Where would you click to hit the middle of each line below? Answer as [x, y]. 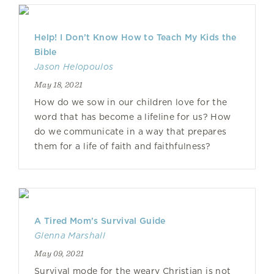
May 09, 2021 [59, 253]
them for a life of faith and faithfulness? [123, 146]
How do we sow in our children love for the [131, 102]
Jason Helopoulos [74, 67]
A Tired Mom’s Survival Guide [100, 221]
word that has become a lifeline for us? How [133, 117]
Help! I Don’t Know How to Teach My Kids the [135, 37]
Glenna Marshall [70, 235]
